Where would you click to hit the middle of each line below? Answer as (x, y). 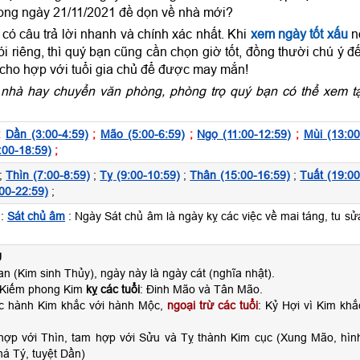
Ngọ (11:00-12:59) (244, 134)
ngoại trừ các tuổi (212, 305)
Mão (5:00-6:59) (143, 134)
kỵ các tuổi (112, 289)
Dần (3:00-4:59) (47, 134)
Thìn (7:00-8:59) (48, 175)
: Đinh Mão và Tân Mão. (201, 289)
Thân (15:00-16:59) (240, 175)
